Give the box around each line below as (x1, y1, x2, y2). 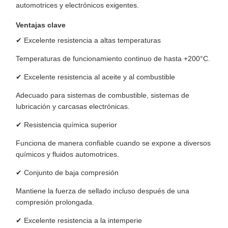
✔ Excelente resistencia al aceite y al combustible (16, 73, 175, 81)
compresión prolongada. (16, 198, 94, 206)
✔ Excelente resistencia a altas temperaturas (16, 36, 161, 44)
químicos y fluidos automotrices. (16, 150, 119, 158)
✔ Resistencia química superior (16, 121, 117, 129)
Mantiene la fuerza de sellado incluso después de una (16, 187, 189, 195)
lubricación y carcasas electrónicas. (16, 102, 130, 110)
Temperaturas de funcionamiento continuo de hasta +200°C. (16, 54, 210, 63)
